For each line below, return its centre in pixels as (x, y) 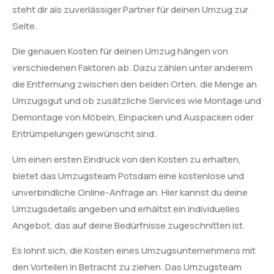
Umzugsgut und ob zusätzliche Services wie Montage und (137, 101)
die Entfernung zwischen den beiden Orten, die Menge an (135, 84)
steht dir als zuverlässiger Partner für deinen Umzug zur (130, 9)
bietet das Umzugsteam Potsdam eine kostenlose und (128, 176)
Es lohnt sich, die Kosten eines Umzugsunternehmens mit (134, 250)
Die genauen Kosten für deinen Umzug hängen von (120, 51)
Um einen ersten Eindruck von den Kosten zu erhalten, (127, 159)
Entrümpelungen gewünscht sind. (84, 134)
